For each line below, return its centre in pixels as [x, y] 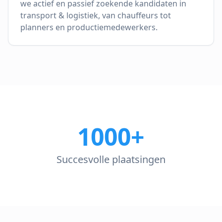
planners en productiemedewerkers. [89, 27]
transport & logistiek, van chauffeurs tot [96, 15]
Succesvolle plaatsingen [111, 159]
